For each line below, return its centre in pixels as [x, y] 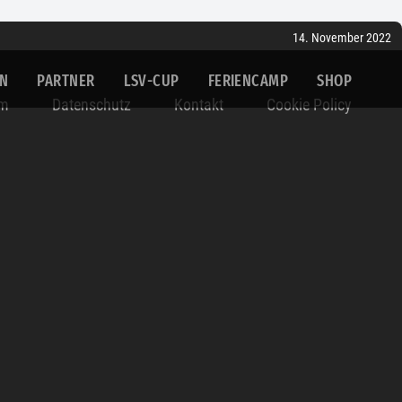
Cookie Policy [309, 104]
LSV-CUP [151, 81]
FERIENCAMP [248, 81]
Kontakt [199, 104]
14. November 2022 [342, 38]
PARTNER [66, 81]
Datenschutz [92, 104]
